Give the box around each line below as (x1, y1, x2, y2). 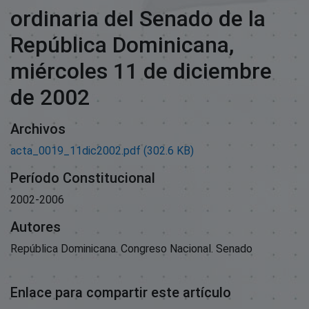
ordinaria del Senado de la (10, 5, 266, 32)
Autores (10, 218, 61, 235)
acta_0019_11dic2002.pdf (10, 143, 141, 157)
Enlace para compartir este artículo (10, 283, 231, 301)
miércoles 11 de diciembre (10, 57, 272, 84)
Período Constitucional (10, 169, 155, 186)
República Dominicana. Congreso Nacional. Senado (10, 241, 252, 255)
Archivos (10, 120, 66, 137)
